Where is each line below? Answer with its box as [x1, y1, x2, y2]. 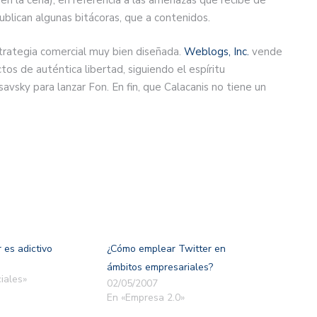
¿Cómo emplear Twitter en [106, 241, 226, 255]
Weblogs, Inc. [184, 45, 249, 59]
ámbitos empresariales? [106, 260, 213, 274]
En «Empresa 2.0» [106, 290, 185, 304]
